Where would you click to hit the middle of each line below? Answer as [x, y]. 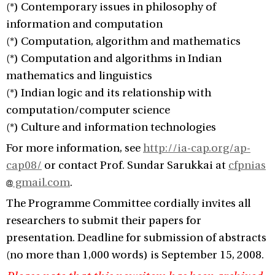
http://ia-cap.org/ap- [197, 148]
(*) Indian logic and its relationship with [109, 93]
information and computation [84, 24]
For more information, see [75, 148]
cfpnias [247, 165]
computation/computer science [88, 110]
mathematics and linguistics [79, 76]
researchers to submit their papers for [104, 221]
